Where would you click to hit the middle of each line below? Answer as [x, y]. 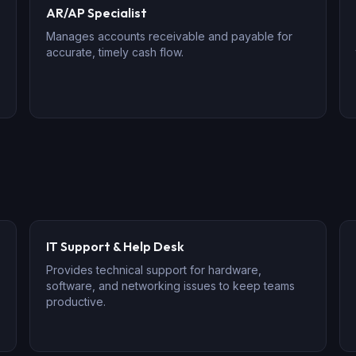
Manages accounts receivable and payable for [170, 36]
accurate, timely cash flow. [115, 52]
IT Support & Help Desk [116, 246]
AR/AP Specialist [97, 13]
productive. [76, 302]
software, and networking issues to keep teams [171, 286]
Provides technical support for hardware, [154, 270]
